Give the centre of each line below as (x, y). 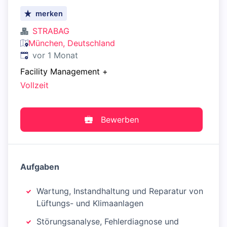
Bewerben (120, 120)
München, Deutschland (72, 43)
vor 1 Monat (55, 55)
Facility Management (60, 71)
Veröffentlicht (46, 55)
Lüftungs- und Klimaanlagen (90, 203)
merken (49, 13)
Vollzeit (34, 85)
